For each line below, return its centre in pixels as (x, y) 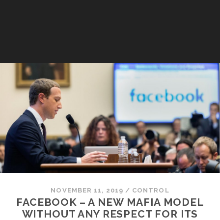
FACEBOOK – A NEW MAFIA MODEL (110, 202)
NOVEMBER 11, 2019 (87, 190)
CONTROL (151, 190)
